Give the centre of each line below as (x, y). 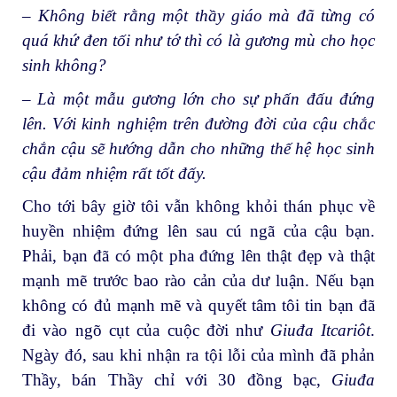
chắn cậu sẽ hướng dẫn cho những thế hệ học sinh (198, 148)
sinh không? (64, 65)
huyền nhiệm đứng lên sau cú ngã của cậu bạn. (198, 231)
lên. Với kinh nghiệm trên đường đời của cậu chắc (198, 123)
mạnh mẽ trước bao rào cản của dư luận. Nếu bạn (198, 281)
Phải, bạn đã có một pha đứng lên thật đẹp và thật (198, 256)
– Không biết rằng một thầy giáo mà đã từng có (198, 15)
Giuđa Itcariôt (320, 331)
